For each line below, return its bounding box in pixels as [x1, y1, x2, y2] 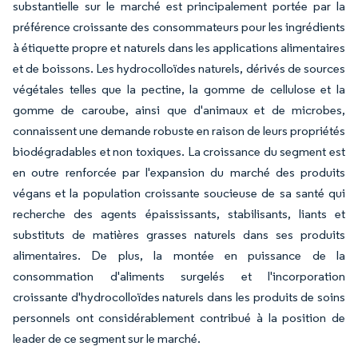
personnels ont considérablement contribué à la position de [13, 310, 345, 326]
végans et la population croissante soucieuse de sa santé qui [13, 185, 345, 201]
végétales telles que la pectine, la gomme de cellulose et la [13, 82, 345, 97]
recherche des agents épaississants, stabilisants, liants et [13, 206, 345, 222]
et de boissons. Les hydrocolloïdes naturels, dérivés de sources [13, 61, 345, 77]
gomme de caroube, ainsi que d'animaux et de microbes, [13, 102, 345, 118]
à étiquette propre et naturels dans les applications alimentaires [13, 40, 345, 56]
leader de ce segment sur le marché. [13, 331, 201, 347]
